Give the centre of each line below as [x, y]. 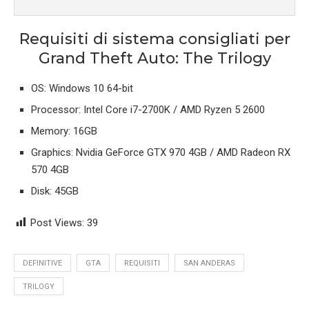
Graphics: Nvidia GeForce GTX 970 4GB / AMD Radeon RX [161, 153]
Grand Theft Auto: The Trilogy [154, 59]
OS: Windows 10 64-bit [82, 89]
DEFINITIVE [42, 263]
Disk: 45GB [55, 191]
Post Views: [57, 223]
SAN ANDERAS [209, 263]
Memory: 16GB [64, 131]
